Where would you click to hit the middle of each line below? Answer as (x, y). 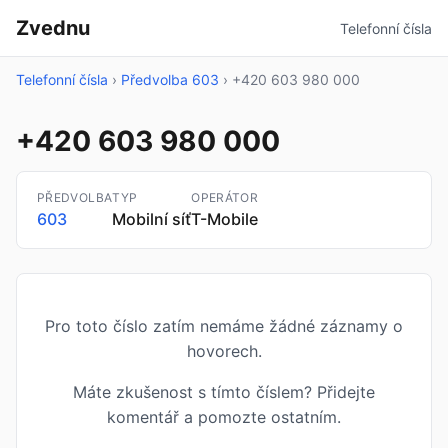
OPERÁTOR (225, 197)
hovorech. (224, 351)
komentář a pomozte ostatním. (224, 417)
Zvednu (53, 28)
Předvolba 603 (170, 79)
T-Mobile (225, 219)
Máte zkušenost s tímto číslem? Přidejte (224, 392)
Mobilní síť (152, 219)
